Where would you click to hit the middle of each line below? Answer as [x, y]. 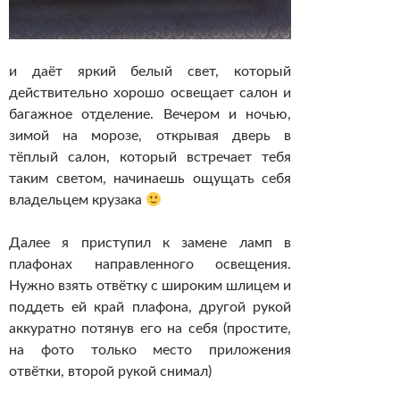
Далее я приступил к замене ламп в [150, 243]
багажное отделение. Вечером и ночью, [150, 115]
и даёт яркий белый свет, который [150, 72]
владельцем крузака [77, 200]
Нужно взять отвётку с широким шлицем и [150, 286]
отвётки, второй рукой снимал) [110, 372]
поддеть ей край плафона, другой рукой [150, 308]
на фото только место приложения [150, 350]
